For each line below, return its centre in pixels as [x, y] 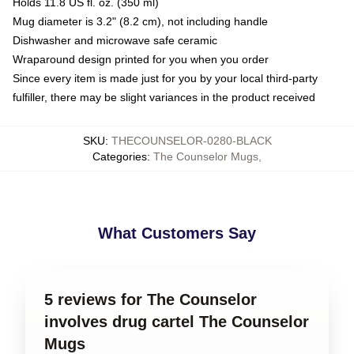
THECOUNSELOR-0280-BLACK [191, 141]
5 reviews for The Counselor [151, 299]
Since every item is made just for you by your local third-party [165, 78]
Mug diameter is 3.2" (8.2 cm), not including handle [140, 21]
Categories [120, 156]
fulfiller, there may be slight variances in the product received [164, 97]
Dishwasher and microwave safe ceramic [115, 40]
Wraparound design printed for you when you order [141, 59]
